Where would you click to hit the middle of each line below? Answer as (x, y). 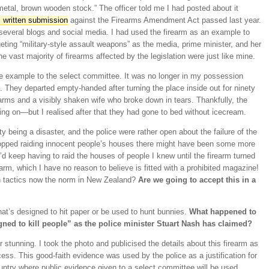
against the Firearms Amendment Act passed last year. (165, 20)
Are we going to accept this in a (197, 180)
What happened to (223, 212)
